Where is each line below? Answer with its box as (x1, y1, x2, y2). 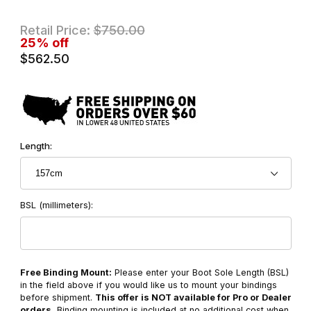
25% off (19, 35, 69, 50)
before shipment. (19, 292, 95, 303)
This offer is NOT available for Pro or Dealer (94, 292, 292, 303)
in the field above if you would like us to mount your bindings (19, 279, 277, 290)
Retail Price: (19, 22, 94, 37)
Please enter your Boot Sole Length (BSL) (111, 267, 289, 278)
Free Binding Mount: (19, 267, 112, 278)
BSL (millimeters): (19, 199, 93, 211)
